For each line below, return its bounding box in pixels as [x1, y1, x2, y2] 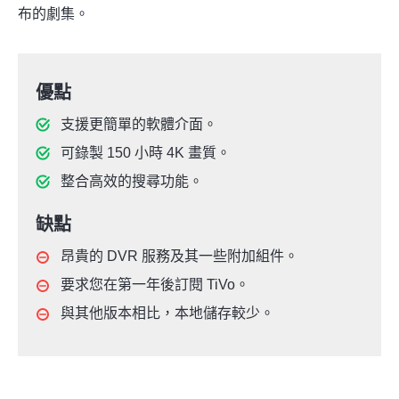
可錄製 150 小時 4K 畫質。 [61, 145, 231, 161]
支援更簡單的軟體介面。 [61, 117, 217, 133]
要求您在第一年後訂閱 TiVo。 [61, 277, 249, 293]
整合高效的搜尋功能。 [61, 174, 203, 190]
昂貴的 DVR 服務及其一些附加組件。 [61, 248, 298, 265]
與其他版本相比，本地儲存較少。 [61, 305, 274, 322]
